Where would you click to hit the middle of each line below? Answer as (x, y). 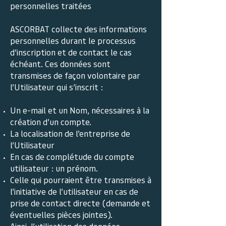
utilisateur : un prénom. (54, 168)
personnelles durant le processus (73, 40)
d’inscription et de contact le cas (71, 52)
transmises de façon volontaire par (75, 75)
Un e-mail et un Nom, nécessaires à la (80, 110)
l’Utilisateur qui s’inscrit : (56, 87)
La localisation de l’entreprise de (70, 133)
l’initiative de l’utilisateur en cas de (74, 191)
